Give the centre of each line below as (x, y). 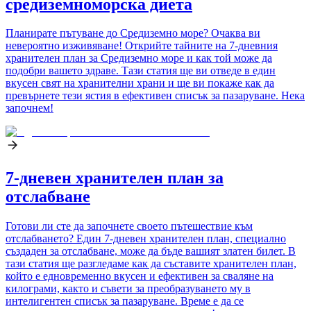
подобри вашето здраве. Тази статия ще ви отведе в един (141, 71)
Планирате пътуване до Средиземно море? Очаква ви (133, 33)
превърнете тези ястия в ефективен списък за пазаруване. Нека (155, 96)
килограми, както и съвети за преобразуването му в (128, 289)
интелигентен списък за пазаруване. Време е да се (125, 301)
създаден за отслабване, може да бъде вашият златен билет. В (151, 251)
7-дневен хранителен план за (115, 178)
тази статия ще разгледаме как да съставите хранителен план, (151, 264)
